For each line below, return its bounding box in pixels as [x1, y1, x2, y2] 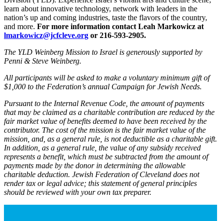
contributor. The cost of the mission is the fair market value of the [4, 125, 206, 134]
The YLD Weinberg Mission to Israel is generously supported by [4, 47, 202, 56]
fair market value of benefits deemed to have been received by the [4, 116, 207, 125]
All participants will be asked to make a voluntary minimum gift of [4, 73, 210, 82]
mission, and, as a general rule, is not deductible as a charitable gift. [4, 134, 217, 143]
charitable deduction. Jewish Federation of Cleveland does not [4, 170, 199, 179]
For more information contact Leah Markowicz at [37, 22, 204, 31]
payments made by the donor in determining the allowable [4, 161, 185, 170]
